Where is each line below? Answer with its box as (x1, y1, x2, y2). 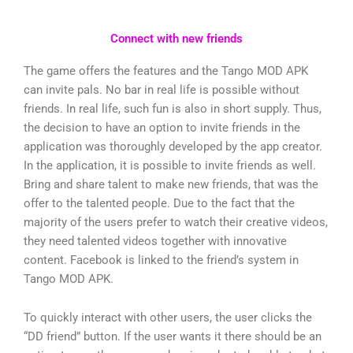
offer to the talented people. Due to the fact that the (24, 195, 295, 210)
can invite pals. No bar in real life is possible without (24, 82, 299, 97)
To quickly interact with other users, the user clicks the (24, 310, 312, 325)
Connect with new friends (110, 31, 243, 46)
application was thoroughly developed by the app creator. (24, 139, 322, 154)
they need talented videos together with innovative (24, 233, 287, 248)
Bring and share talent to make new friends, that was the (24, 176, 318, 191)
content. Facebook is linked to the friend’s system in (24, 252, 299, 267)
